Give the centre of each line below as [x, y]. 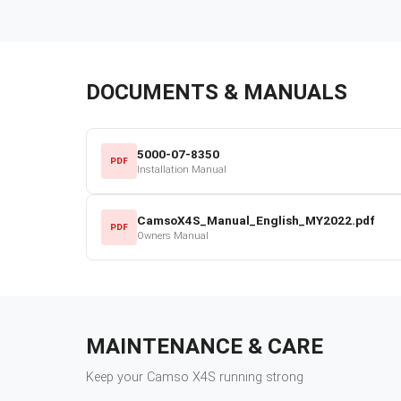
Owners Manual [173, 235]
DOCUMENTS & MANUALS [217, 92]
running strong [260, 377]
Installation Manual [182, 169]
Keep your [116, 377]
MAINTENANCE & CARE [205, 346]
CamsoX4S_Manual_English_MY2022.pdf [256, 220]
